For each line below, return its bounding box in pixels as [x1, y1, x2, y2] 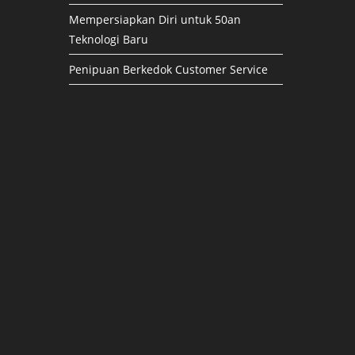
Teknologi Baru [69, 32, 148, 47]
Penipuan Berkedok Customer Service [69, 62, 268, 77]
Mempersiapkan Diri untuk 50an [69, 12, 241, 27]
